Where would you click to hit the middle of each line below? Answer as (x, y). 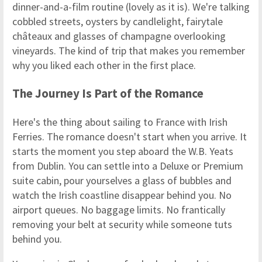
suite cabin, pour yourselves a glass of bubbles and (122, 181)
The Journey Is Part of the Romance (108, 94)
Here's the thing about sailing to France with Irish (120, 122)
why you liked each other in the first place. (104, 65)
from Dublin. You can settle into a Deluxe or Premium (128, 166)
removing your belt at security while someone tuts (122, 225)
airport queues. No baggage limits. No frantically (119, 210)
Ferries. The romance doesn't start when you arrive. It (130, 137)
